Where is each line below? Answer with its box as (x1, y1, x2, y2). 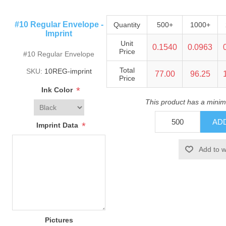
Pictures (44, 216, 73, 224)
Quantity (114, 21, 141, 29)
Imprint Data (36, 121, 80, 130)
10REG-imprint (44, 67, 92, 76)
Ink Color (41, 86, 75, 94)
